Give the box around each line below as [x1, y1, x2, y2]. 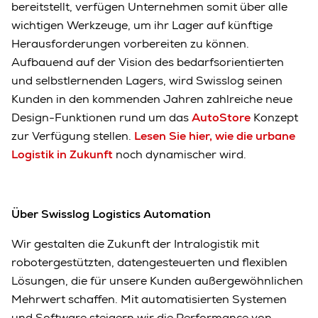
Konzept [251, 109, 298, 125]
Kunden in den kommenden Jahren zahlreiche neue [11, 91, 292, 106]
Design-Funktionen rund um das [11, 109, 192, 125]
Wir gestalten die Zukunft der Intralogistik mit [11, 236, 259, 251]
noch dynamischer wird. [113, 146, 246, 162]
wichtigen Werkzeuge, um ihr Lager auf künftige [11, 17, 273, 33]
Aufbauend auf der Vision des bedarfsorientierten [11, 54, 284, 70]
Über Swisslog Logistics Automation [11, 206, 211, 221]
